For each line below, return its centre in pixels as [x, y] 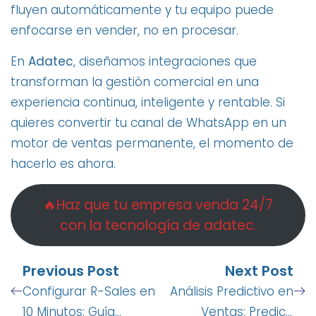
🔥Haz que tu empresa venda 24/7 [158, 205]
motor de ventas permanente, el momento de [152, 143]
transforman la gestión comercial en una [135, 81]
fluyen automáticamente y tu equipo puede [142, 10]
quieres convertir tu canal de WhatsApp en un [148, 122]
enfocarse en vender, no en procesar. [124, 31]
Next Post [259, 271]
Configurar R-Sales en [89, 291]
